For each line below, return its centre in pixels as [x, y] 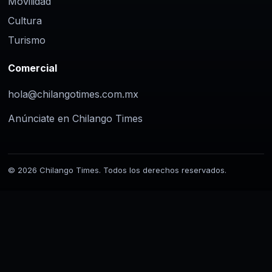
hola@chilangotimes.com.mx [73, 94]
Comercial [32, 68]
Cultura [25, 20]
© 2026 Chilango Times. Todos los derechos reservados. [117, 170]
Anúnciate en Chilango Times [75, 118]
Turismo [27, 40]
